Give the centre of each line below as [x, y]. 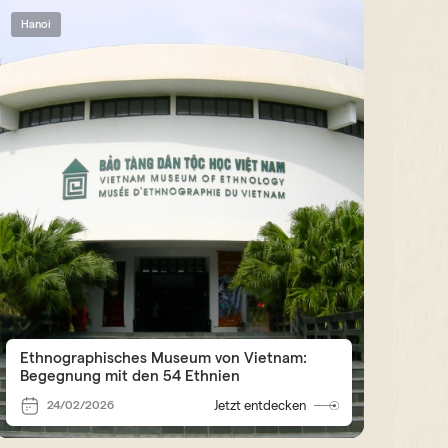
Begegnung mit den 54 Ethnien [129, 376]
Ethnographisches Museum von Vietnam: [163, 358]
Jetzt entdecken [260, 405]
